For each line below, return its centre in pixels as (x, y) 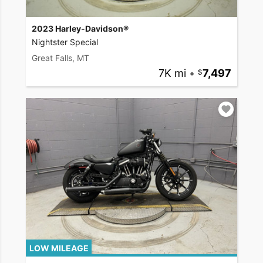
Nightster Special (65, 42)
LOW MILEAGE (59, 248)
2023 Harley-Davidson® (80, 29)
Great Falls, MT (60, 58)
